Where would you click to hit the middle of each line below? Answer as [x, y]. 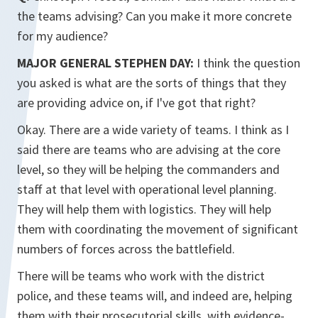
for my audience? [62, 36]
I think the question [247, 63]
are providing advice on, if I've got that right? [136, 103]
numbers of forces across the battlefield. [126, 249]
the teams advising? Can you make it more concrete [154, 16]
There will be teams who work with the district [141, 276]
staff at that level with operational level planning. [147, 189]
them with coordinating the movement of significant [158, 229]
